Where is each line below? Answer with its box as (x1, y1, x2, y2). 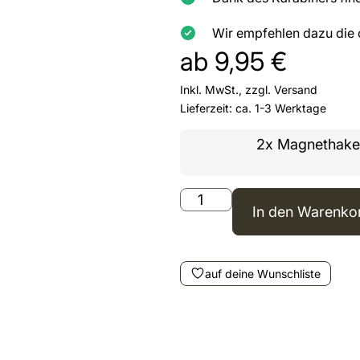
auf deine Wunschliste (205, 266, 321, 280)
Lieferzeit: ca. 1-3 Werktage (180, 100, 326, 115)
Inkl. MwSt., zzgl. (180, 82, 274, 96)
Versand (274, 82, 317, 96)
